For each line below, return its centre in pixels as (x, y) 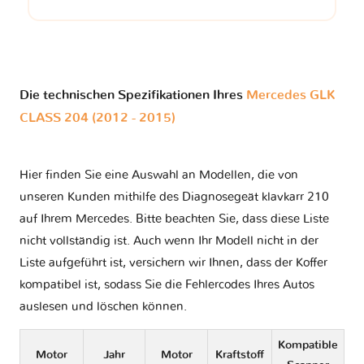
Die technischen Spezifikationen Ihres (133, 95)
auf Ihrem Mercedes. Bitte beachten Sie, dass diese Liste (174, 219)
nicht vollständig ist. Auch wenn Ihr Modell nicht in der (169, 241)
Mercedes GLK (291, 95)
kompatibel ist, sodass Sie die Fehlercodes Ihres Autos (167, 285)
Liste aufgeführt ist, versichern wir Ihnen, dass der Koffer (173, 263)
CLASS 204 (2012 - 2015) (97, 118)
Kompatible (308, 346)
